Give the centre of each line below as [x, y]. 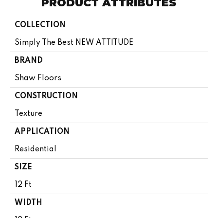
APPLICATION [42, 132]
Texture [28, 114]
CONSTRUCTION [46, 96]
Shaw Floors [38, 78]
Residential [36, 149]
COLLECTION [40, 25]
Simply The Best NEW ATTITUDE [74, 43]
